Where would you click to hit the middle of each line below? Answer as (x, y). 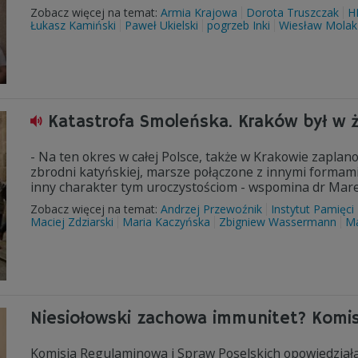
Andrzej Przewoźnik (211, 209)
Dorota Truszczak (292, 12)
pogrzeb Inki (239, 25)
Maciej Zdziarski (72, 222)
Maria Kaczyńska (166, 222)
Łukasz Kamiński (73, 25)
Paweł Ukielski (161, 25)
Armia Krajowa (199, 12)
